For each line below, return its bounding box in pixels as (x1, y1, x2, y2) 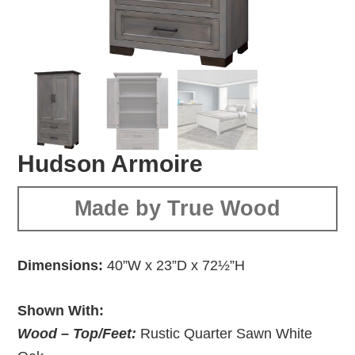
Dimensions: (17, 257, 104, 273)
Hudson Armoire (17, 150, 204, 177)
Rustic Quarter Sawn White (136, 325, 313, 342)
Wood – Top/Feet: (17, 325, 137, 342)
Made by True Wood (74, 196, 281, 220)
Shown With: (17, 302, 105, 319)
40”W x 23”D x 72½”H (103, 257, 246, 273)
